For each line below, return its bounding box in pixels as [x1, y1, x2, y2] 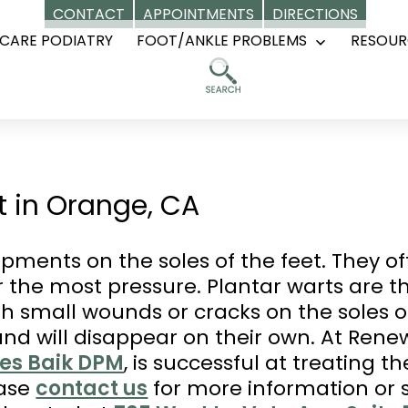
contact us [36, 374, 148, 403]
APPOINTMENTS [143, 4, 254, 25]
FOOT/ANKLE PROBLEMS [137, 30, 308, 52]
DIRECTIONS [272, 4, 358, 25]
